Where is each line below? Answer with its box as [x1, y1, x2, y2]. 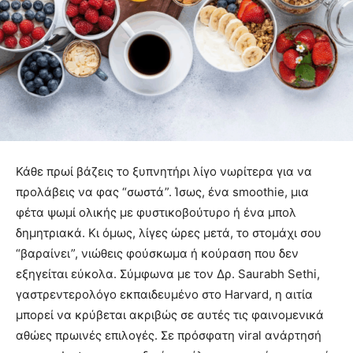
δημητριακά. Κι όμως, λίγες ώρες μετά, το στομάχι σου [16, 225, 321, 241]
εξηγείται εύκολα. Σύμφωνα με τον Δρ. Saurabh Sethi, [16, 266, 320, 282]
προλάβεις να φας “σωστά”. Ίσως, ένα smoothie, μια [16, 184, 309, 200]
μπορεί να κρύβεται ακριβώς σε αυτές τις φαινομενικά [16, 307, 324, 323]
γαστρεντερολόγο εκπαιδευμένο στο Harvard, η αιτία [16, 287, 313, 303]
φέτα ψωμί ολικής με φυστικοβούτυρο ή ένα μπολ [16, 205, 296, 221]
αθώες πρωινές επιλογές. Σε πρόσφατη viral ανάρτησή [16, 328, 321, 344]
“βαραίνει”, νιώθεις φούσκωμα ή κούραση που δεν [16, 246, 299, 262]
